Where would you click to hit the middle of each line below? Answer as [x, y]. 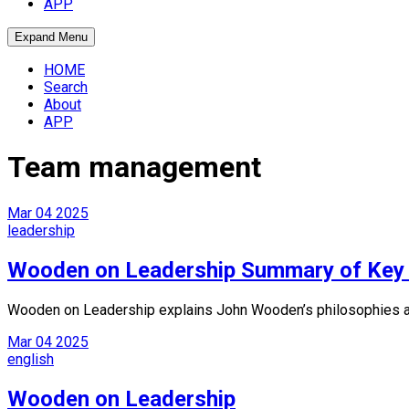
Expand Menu [51, 37]
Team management [134, 168]
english [31, 359]
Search [66, 87]
